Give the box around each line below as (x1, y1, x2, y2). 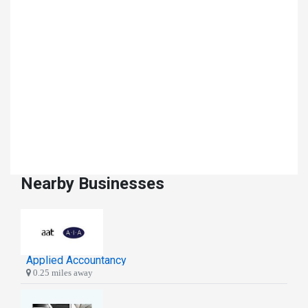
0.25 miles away (31, 267, 93, 277)
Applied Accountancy (26, 253, 126, 267)
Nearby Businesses (21, 173, 164, 193)
